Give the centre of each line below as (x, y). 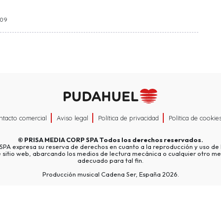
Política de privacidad (129, 118)
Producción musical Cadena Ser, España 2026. (110, 174)
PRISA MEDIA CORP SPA (61, 140)
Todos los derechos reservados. (151, 140)
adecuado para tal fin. (110, 161)
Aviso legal (73, 118)
